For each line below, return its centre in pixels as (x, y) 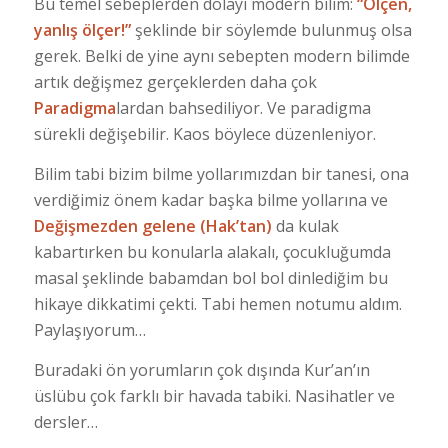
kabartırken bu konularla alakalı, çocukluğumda (212, 251)
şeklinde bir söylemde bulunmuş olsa (271, 30)
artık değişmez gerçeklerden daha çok (175, 82)
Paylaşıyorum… (89, 329)
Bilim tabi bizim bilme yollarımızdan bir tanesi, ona (221, 173)
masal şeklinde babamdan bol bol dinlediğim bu (210, 277)
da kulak (305, 225)
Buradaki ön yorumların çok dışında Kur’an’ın (201, 369)
